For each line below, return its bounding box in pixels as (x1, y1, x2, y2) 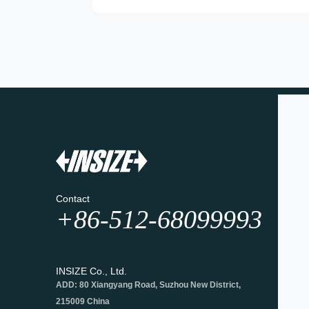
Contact (55, 192, 90, 204)
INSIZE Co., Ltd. (55, 265, 127, 277)
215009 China (55, 296, 110, 306)
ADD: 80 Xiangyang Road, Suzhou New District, (55, 279, 241, 290)
